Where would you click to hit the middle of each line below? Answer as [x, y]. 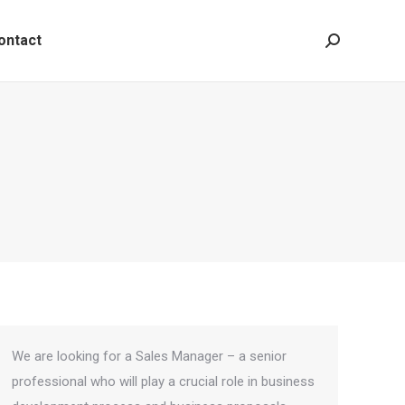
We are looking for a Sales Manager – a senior [149, 356]
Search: [347, 45]
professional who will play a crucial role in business [163, 381]
